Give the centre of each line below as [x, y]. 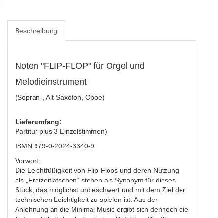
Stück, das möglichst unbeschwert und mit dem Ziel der [100, 190]
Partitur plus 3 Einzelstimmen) [61, 131]
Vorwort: [28, 161]
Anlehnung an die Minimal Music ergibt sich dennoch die [102, 209]
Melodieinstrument [51, 82]
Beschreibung [36, 31]
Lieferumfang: [38, 122]
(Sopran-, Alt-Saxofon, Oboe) [60, 97]
